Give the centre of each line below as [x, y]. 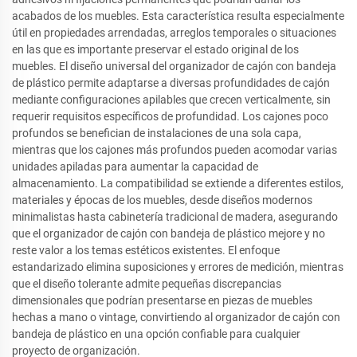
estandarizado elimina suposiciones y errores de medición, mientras [178, 267]
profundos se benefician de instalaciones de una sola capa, [157, 133]
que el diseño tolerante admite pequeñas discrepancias [147, 284]
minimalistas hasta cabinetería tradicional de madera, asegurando [175, 217]
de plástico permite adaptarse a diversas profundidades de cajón [171, 83]
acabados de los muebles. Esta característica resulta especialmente [178, 16]
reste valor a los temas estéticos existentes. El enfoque [146, 251]
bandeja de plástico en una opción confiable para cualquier [156, 334]
